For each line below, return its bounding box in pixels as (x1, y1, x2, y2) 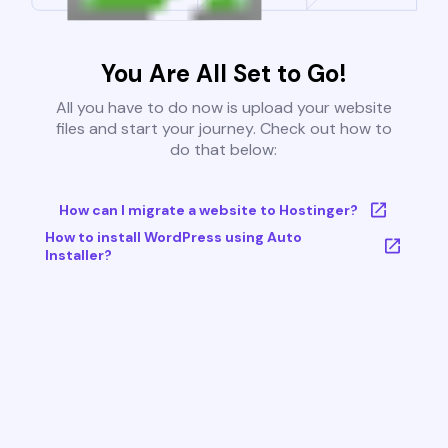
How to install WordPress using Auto (44, 228, 302, 247)
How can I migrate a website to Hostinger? (58, 201, 358, 220)
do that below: (170, 139, 278, 161)
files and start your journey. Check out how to (55, 118, 392, 140)
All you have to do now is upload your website (55, 97, 392, 119)
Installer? (44, 246, 112, 265)
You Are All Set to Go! (100, 58, 347, 90)
